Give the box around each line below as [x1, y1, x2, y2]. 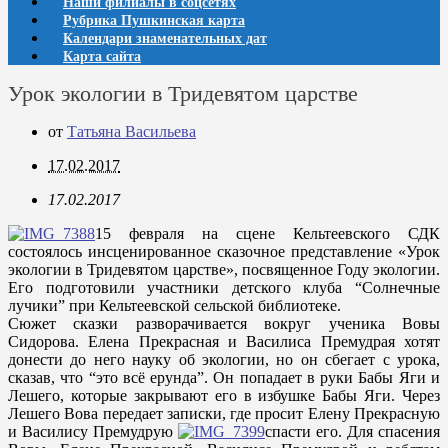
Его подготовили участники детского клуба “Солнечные [8, 279, 440, 296]
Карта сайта [63, 49, 141, 64]
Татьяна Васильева [67, 123, 196, 140]
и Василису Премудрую [8, 423, 178, 440]
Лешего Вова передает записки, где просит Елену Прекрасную [8, 405, 440, 422]
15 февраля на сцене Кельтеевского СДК [95, 225, 440, 242]
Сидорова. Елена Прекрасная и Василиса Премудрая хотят [8, 333, 440, 350]
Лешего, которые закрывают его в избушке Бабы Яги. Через [8, 387, 440, 404]
